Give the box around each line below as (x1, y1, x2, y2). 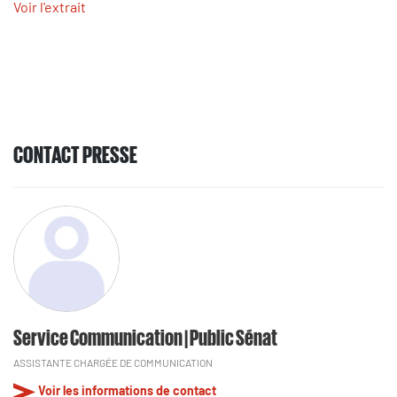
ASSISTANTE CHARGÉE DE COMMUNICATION (13, 356, 213, 370)
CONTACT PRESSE (13, 141, 137, 167)
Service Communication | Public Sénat (13, 324, 277, 348)
